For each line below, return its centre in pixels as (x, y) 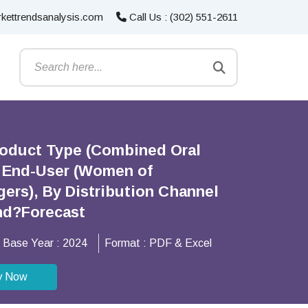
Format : (127, 243)
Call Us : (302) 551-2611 (182, 17)
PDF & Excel (180, 243)
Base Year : (33, 243)
